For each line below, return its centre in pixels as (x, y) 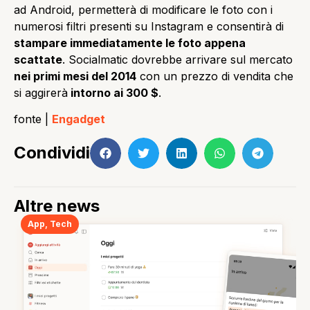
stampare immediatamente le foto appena (130, 43)
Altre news (57, 206)
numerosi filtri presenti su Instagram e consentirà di (149, 26)
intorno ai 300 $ (113, 92)
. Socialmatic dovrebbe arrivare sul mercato (177, 59)
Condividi (52, 153)
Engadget (79, 119)
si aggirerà (41, 92)
